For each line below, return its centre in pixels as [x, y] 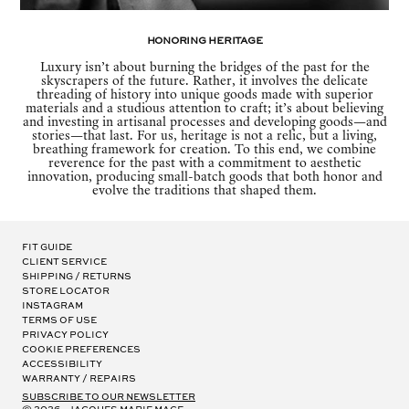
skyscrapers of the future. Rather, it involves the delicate [204, 82]
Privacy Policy [65, 336]
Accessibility [62, 365]
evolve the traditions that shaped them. [204, 192]
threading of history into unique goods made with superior [204, 96]
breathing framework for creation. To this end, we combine [204, 151]
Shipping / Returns [77, 278]
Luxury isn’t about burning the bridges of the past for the [204, 68]
